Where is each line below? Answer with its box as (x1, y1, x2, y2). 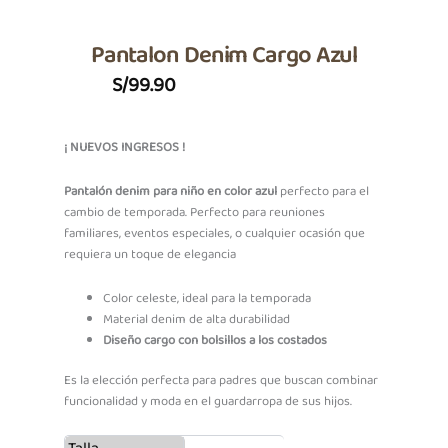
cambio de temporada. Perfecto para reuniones (64, 202, 326, 224)
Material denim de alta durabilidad (103, 308, 291, 330)
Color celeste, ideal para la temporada (103, 287, 312, 309)
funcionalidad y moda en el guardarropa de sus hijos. (64, 391, 353, 413)
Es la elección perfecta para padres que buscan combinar (64, 370, 379, 392)
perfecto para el (280, 181, 370, 203)
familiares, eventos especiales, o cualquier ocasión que (64, 223, 366, 245)
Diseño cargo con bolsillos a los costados (103, 329, 328, 351)
